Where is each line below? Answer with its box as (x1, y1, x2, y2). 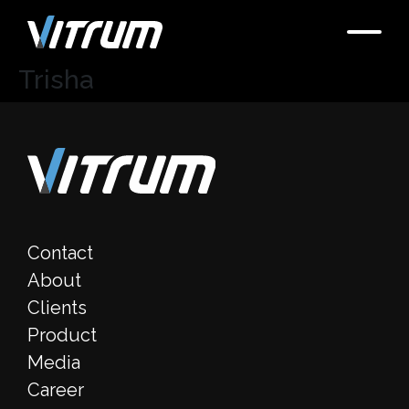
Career (27, 379, 84, 401)
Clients (27, 297, 87, 319)
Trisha (18, 64, 94, 95)
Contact (27, 242, 93, 264)
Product (27, 324, 97, 346)
